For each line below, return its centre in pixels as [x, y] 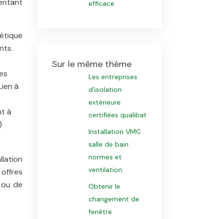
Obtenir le [104, 186]
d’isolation [105, 89]
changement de [114, 199]
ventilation [105, 170]
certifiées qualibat [117, 115]
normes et [105, 157]
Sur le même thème [92, 64]
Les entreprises [113, 77]
